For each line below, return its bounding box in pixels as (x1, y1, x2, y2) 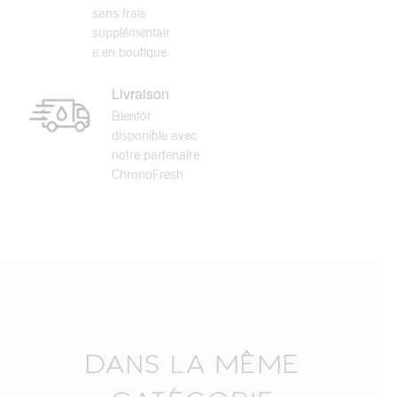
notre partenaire (112, 147, 200, 164)
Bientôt (112, 108, 152, 125)
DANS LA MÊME (84, 354, 300, 373)
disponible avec (112, 128, 198, 144)
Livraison (112, 83, 170, 105)
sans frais (92, 4, 146, 21)
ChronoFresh (112, 167, 184, 183)
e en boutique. (92, 43, 169, 60)
